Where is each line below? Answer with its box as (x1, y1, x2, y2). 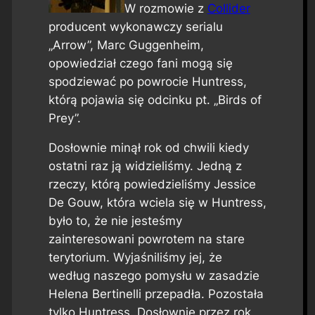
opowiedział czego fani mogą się (48, 56, 233, 70)
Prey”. (48, 110, 81, 125)
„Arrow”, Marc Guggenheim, (48, 37, 204, 52)
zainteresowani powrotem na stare (48, 232, 245, 247)
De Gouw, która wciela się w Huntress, (48, 195, 266, 210)
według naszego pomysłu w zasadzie (48, 269, 259, 283)
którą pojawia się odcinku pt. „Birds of (48, 92, 262, 107)
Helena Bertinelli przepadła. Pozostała (48, 287, 264, 302)
